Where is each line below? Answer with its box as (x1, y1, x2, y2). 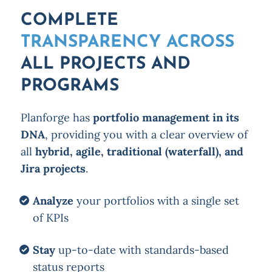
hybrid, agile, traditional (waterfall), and (35, 144, 243, 159)
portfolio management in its (92, 110, 239, 125)
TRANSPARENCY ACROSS (20, 34, 234, 52)
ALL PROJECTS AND (20, 56, 191, 73)
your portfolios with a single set (73, 194, 239, 208)
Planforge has (20, 110, 93, 125)
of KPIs (32, 211, 69, 225)
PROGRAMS (20, 78, 119, 95)
